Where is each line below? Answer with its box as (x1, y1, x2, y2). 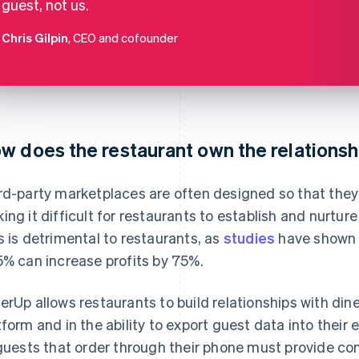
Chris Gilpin (2, 30, 68, 46)
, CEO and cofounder (68, 30, 178, 46)
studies (223, 228, 276, 247)
